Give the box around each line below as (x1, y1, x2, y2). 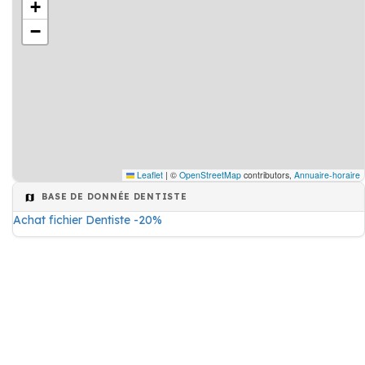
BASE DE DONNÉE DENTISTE (38, 191, 187, 202)
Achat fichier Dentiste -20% (13, 213, 162, 227)
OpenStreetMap (179, 169, 241, 181)
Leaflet (134, 169, 163, 181)
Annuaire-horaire (294, 169, 360, 181)
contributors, (241, 169, 294, 181)
